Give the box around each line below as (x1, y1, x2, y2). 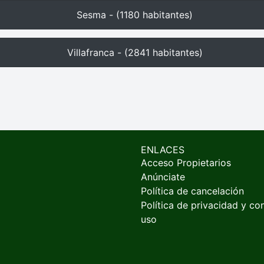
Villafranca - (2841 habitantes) (67, 47, 203, 58)
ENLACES (141, 144, 184, 156)
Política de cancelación (141, 185, 244, 197)
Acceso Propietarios (141, 157, 231, 169)
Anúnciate (141, 171, 185, 183)
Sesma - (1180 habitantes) (77, 9, 193, 21)
